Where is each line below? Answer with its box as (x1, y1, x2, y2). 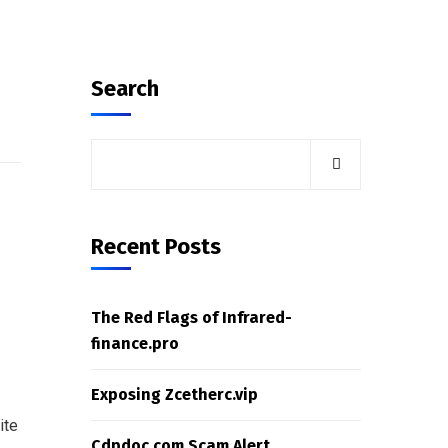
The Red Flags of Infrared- (91, 308, 292, 327)
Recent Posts (91, 233, 221, 260)
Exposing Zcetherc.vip (91, 385, 258, 404)
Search (91, 75, 159, 102)
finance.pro (91, 334, 179, 353)
